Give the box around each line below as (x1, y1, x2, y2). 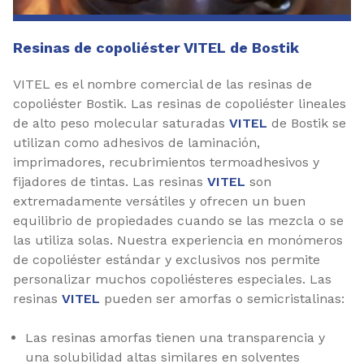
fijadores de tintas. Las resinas (13, 174, 207, 189)
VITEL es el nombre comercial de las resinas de (13, 76, 312, 92)
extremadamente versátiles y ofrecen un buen (13, 193, 305, 209)
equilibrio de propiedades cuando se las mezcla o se (13, 213, 344, 228)
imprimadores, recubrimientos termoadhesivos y (13, 154, 319, 170)
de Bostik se (267, 115, 346, 131)
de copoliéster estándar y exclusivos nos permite (13, 252, 320, 267)
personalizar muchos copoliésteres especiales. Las (13, 271, 331, 287)
